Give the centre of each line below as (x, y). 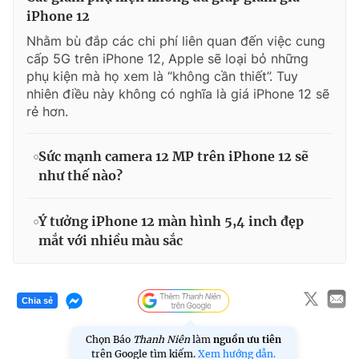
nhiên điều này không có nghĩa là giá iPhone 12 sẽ (178, 93)
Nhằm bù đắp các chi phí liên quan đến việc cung (176, 40)
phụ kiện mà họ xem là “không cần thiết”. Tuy (162, 76)
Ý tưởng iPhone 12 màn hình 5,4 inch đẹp (171, 221)
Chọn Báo (109, 339)
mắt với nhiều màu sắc (111, 240)
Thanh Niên (161, 339)
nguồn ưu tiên (247, 339)
